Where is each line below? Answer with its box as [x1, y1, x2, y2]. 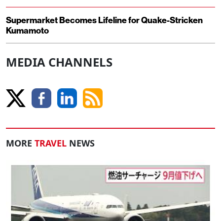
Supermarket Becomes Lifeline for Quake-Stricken [6, 14, 203, 26]
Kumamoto [6, 25, 49, 37]
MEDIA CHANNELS [6, 54, 112, 71]
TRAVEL [35, 137, 67, 149]
